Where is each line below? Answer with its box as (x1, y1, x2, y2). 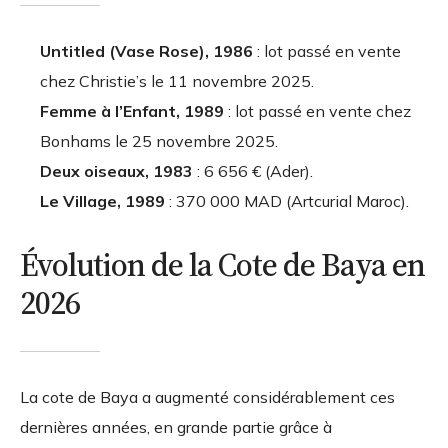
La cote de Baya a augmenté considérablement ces (20, 387, 395, 408)
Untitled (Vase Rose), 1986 (40, 41, 253, 62)
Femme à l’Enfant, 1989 (40, 101, 224, 122)
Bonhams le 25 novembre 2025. (40, 131, 278, 152)
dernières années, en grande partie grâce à (20, 417, 332, 438)
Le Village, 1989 (40, 191, 165, 212)
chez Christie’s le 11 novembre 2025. (40, 71, 314, 92)
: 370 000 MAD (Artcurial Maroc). (165, 191, 409, 212)
